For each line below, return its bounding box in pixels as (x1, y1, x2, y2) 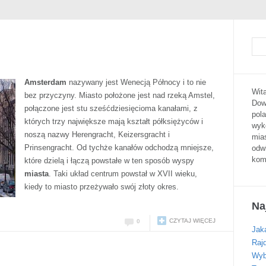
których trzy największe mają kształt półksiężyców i (24, 117, 203, 126)
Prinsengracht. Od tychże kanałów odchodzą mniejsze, (24, 143, 214, 152)
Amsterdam (24, 78, 66, 87)
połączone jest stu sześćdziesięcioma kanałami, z (24, 104, 198, 113)
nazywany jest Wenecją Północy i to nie (66, 78, 206, 87)
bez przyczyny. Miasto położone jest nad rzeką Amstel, (24, 91, 215, 100)
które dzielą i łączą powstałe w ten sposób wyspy (24, 156, 194, 165)
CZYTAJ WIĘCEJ (169, 217, 216, 224)
